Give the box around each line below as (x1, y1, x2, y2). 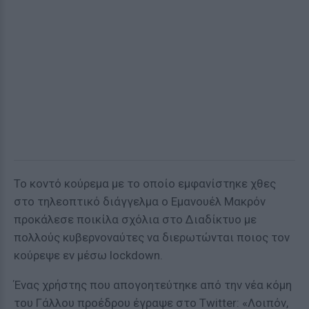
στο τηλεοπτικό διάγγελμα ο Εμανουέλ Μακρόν (14, 195, 266, 208)
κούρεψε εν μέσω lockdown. (14, 248, 163, 262)
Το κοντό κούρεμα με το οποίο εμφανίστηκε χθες (14, 177, 276, 190)
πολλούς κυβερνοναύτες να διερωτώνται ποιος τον (14, 230, 290, 244)
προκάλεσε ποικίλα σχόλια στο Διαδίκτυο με (14, 212, 257, 226)
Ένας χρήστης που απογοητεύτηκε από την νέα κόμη (14, 278, 292, 292)
